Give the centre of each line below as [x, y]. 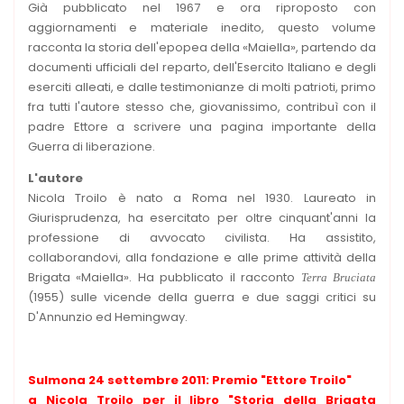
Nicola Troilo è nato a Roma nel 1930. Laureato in [202, 197]
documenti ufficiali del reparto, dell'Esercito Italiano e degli [202, 67]
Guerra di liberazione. [92, 146]
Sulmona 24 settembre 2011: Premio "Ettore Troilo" [190, 380]
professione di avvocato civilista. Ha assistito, [202, 237]
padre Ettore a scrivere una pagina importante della [202, 126]
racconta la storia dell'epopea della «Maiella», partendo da [202, 47]
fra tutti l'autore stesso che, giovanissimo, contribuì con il [202, 106]
